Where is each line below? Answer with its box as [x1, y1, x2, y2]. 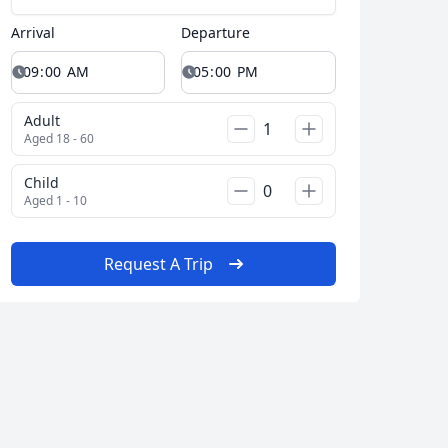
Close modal [329, 420, 415, 440]
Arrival [10, 23, 55, 42]
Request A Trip [103, 252, 213, 275]
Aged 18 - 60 [23, 129, 94, 147]
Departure [181, 23, 251, 42]
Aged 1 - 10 [23, 191, 87, 209]
